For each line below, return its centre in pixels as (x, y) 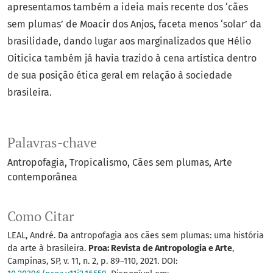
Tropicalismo (98, 163)
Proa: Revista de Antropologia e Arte (160, 249)
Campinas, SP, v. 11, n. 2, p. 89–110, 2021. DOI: (92, 261)
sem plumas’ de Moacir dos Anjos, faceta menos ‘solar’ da (134, 24)
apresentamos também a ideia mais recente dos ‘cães (128, 7)
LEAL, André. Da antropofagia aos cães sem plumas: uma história (136, 236)
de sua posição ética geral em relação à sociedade (120, 76)
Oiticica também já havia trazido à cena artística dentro (132, 58)
